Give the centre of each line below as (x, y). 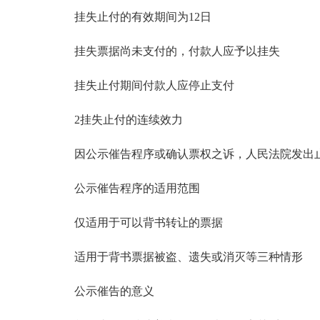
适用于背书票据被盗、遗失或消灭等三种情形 (177, 257)
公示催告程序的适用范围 (126, 188)
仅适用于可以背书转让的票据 (137, 222)
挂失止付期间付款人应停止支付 (143, 85)
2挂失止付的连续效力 (117, 120)
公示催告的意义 (103, 291)
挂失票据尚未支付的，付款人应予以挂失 (166, 51)
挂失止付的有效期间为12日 (131, 17)
